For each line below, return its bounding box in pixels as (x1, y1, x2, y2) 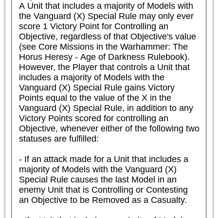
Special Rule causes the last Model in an (18, 174, 177, 184)
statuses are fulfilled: (18, 133, 99, 144)
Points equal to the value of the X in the (18, 92, 171, 103)
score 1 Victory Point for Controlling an (18, 21, 168, 31)
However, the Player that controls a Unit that (18, 62, 190, 72)
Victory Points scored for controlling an (18, 113, 168, 123)
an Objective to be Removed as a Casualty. (18, 195, 187, 205)
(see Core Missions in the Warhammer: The (18, 41, 188, 52)
